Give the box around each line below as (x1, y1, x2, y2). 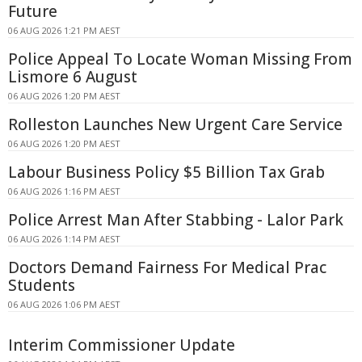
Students (8, 275, 75, 297)
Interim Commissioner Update (8, 335, 235, 356)
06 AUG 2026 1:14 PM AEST (8, 233, 120, 246)
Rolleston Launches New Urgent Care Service (8, 114, 343, 136)
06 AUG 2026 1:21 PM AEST (8, 24, 120, 37)
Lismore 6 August (8, 66, 137, 88)
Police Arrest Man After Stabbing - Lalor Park (8, 209, 343, 231)
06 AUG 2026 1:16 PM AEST (8, 185, 120, 198)
